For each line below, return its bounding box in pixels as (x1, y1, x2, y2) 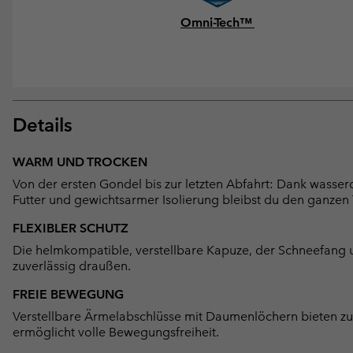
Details (13, 113, 72, 136)
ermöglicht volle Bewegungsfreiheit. (13, 324, 219, 340)
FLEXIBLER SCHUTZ (13, 220, 128, 236)
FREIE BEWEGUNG (13, 286, 124, 302)
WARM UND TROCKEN (13, 154, 147, 169)
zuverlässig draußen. (13, 258, 131, 273)
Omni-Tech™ (180, 14, 255, 30)
